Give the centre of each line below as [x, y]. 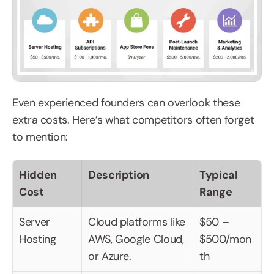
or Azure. [110, 257]
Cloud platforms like [137, 222]
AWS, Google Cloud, [136, 239]
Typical [219, 175]
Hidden [38, 175]
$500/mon [226, 239]
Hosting [38, 239]
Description [119, 175]
